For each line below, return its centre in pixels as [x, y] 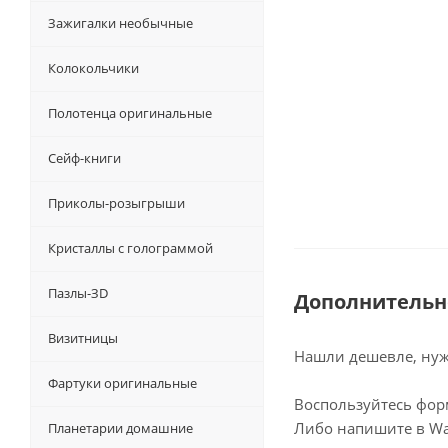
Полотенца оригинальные [130, 113]
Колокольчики [93, 68]
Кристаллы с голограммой [130, 248]
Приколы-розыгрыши [116, 203]
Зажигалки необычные [120, 23]
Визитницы [83, 338]
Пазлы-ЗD [78, 293]
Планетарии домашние [120, 428]
